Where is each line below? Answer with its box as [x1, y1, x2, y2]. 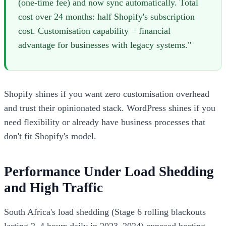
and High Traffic [4, 180, 103, 196]
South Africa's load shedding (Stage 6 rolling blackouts [4, 207, 206, 217]
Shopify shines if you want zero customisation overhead [4, 89, 209, 99]
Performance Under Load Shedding [4, 164, 214, 180]
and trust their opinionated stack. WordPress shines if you [4, 103, 215, 114]
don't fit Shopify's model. [4, 131, 96, 142]
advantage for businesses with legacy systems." [18, 40, 191, 50]
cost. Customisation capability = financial [18, 26, 171, 36]
